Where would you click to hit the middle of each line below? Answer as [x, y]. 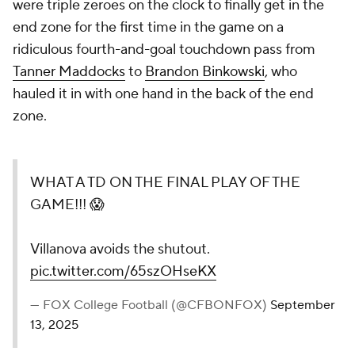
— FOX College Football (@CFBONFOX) [150, 305]
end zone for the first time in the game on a [148, 27]
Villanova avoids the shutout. [120, 249]
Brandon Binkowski [205, 72]
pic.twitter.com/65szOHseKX [123, 271]
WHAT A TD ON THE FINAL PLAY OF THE [165, 183]
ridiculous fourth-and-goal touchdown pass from [164, 50]
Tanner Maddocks [69, 72]
